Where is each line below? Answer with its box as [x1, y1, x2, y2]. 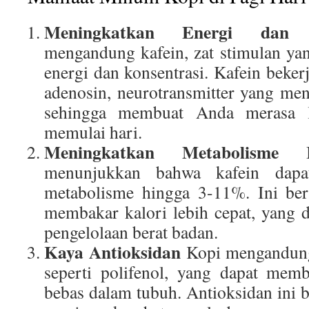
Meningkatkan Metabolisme [44, 139, 279, 165]
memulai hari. [44, 120, 142, 143]
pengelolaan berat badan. [44, 220, 218, 243]
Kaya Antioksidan [44, 239, 181, 265]
